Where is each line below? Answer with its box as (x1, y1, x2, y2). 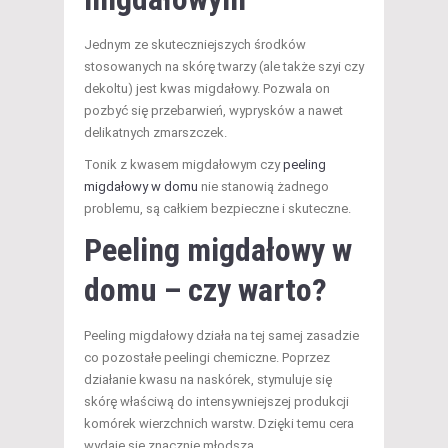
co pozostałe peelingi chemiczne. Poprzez (84, 349, 330, 365)
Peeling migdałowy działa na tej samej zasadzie (84, 327, 359, 343)
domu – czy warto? (84, 270, 327, 309)
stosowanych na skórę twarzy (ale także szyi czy (84, 58, 364, 74)
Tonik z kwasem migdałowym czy (84, 156, 283, 172)
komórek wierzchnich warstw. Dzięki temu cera (84, 415, 354, 431)
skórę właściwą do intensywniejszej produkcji (84, 393, 349, 409)
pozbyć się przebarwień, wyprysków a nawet (84, 102, 343, 118)
